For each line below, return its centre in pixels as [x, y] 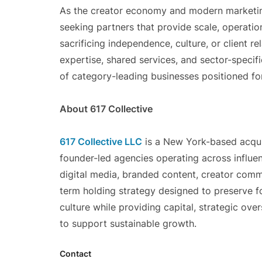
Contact [75, 254]
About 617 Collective [106, 109]
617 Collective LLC [101, 142]
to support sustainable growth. [128, 223]
